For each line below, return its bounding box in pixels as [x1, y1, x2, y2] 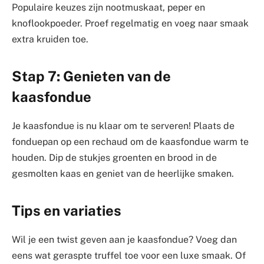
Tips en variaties [12, 202, 121, 219]
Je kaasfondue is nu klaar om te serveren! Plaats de [12, 120, 235, 131]
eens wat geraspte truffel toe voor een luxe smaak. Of [12, 250, 246, 262]
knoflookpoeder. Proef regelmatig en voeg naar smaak [12, 17, 249, 29]
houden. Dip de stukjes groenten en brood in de [12, 151, 217, 163]
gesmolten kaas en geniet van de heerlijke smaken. [12, 167, 234, 179]
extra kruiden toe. [12, 33, 88, 45]
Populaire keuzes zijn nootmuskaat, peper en [12, 1, 205, 13]
